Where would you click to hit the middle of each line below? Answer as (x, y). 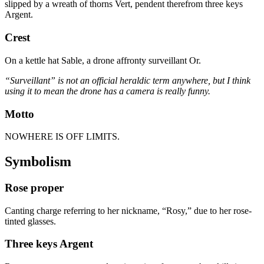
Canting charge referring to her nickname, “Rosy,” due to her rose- (128, 210)
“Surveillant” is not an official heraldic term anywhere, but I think (128, 80)
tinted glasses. (30, 221)
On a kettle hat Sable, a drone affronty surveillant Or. (103, 60)
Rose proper (34, 188)
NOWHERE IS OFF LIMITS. (62, 137)
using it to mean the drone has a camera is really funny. (108, 91)
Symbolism (38, 162)
